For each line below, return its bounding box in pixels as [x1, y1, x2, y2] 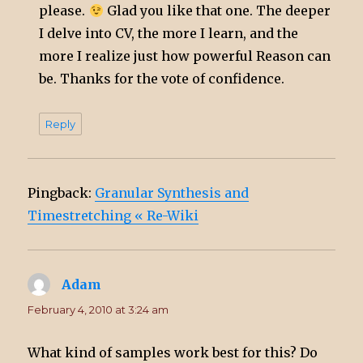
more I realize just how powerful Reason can [39, 48, 331, 65]
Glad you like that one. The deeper [103, 2, 331, 19]
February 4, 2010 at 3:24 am [28, 303, 169, 317]
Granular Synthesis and [95, 185, 250, 202]
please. [39, 2, 89, 19]
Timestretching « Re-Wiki [28, 207, 199, 224]
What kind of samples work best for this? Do [28, 344, 318, 361]
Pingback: [28, 185, 96, 202]
